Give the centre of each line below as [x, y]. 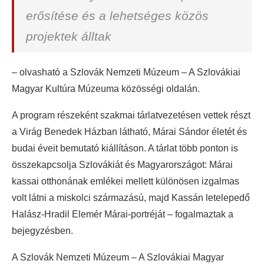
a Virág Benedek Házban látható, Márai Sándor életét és [129, 132]
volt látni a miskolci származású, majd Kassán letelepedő [131, 198]
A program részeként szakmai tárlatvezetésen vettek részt [131, 115]
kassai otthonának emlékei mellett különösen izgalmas [126, 181]
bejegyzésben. [42, 231]
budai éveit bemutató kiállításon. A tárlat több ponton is [125, 148]
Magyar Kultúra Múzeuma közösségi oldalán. [106, 89]
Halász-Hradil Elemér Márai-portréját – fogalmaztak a [123, 214]
